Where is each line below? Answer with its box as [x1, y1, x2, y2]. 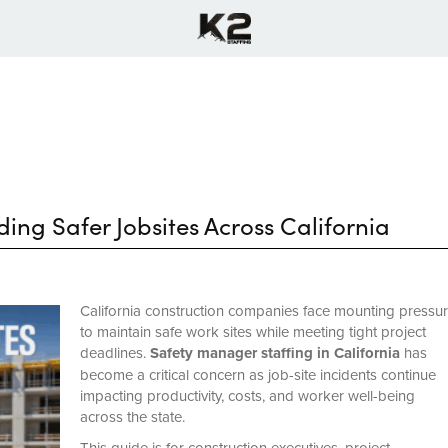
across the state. [79, 406, 185, 428]
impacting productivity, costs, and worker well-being [79, 385, 415, 407]
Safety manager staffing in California [149, 342, 400, 365]
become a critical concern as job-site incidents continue [79, 364, 436, 386]
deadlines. [79, 342, 150, 364]
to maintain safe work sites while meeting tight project [79, 321, 426, 343]
